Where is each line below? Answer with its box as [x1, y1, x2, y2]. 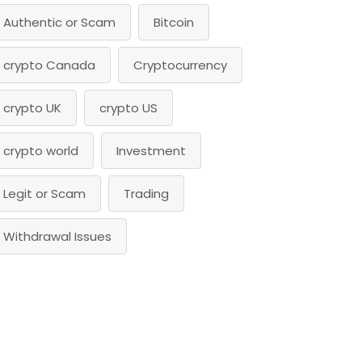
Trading [123, 185, 169, 202]
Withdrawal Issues [2, 228, 112, 245]
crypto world [2, 142, 78, 159]
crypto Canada [2, 57, 95, 74]
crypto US [99, 99, 158, 116]
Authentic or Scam [2, 14, 116, 31]
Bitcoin [153, 14, 194, 31]
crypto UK [2, 99, 61, 116]
